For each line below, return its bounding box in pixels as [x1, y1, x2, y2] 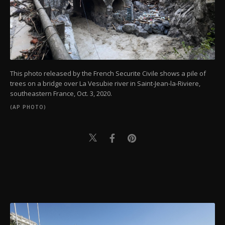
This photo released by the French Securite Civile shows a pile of [10, 69, 206, 78]
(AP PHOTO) [10, 103, 46, 111]
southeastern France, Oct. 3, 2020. [10, 89, 112, 98]
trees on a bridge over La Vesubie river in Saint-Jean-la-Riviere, [10, 79, 200, 88]
